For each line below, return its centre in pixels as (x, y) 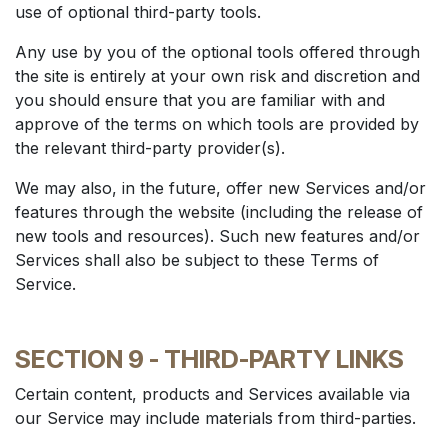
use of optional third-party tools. (138, 12)
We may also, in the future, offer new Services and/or (220, 188)
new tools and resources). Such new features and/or (217, 236)
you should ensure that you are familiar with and (200, 100)
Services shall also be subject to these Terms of (197, 260)
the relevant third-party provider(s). (150, 148)
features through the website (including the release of (219, 212)
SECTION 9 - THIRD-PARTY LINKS (209, 359)
